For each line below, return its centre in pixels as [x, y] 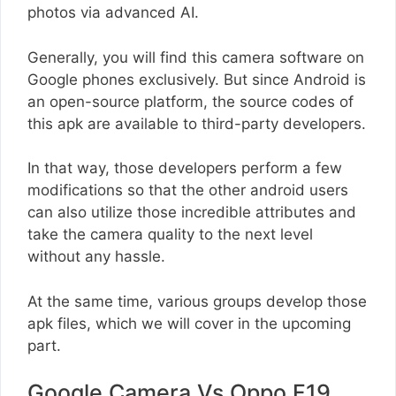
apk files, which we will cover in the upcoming [189, 323]
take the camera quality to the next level [170, 235]
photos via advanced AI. [113, 13]
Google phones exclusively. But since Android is [197, 79]
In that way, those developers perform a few [185, 168]
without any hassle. [96, 257]
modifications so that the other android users [188, 190]
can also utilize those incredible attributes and [192, 213]
